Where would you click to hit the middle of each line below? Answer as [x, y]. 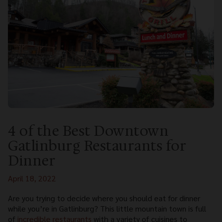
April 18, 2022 [32, 178]
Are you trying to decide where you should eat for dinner [104, 198]
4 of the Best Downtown [88, 131]
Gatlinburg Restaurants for [97, 146]
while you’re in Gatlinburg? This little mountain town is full [107, 209]
